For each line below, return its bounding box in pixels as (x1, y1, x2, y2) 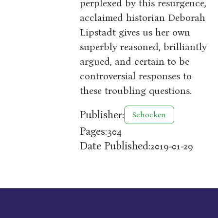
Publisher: (80, 108, 125, 121)
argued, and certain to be (80, 55, 190, 68)
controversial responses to (80, 70, 192, 82)
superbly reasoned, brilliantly (80, 41, 207, 53)
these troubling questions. (80, 85, 192, 97)
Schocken (132, 110, 166, 120)
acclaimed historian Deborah (80, 12, 206, 24)
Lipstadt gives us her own (80, 26, 191, 38)
